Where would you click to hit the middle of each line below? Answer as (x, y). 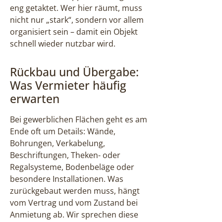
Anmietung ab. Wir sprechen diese (74, 214)
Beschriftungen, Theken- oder (65, 155)
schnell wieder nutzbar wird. (63, 43)
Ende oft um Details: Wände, (63, 131)
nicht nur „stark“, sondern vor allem (77, 20)
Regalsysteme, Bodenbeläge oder (72, 167)
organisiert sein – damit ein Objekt (74, 31)
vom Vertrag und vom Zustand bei (74, 202)
